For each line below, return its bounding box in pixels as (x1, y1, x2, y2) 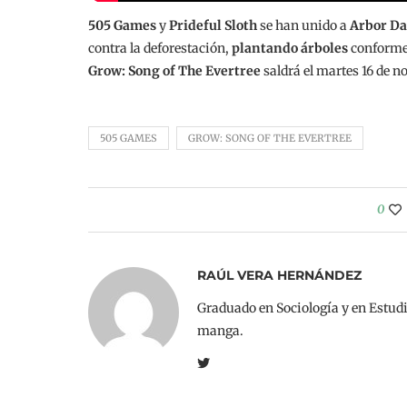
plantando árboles (232, 39, 351, 56)
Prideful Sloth (169, 16, 257, 34)
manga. (197, 322, 243, 339)
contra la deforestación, (88, 39, 232, 56)
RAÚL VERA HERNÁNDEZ (197, 266, 362, 283)
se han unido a (257, 16, 350, 34)
